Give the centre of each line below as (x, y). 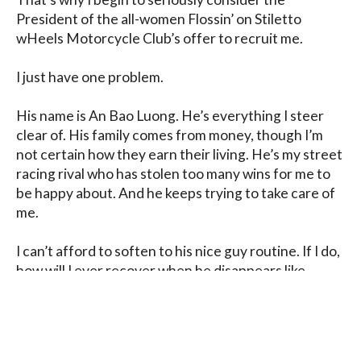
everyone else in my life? (92, 289)
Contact (89, 338)
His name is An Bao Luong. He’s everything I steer (170, 115)
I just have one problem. (90, 77)
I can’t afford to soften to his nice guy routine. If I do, (178, 251)
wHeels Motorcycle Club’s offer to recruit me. (160, 38)
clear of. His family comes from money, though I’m (170, 135)
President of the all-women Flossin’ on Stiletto (159, 19)
